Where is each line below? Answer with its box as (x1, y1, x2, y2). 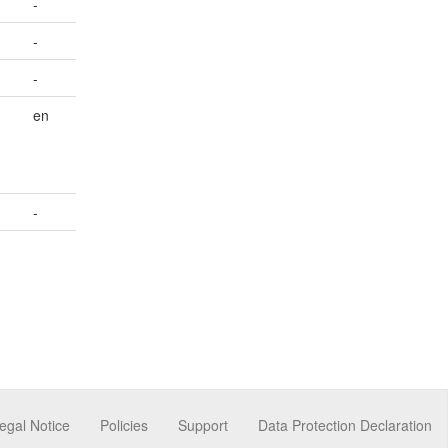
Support (178, 414, 228, 435)
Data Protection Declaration (258, 414, 432, 435)
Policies (100, 414, 148, 435)
